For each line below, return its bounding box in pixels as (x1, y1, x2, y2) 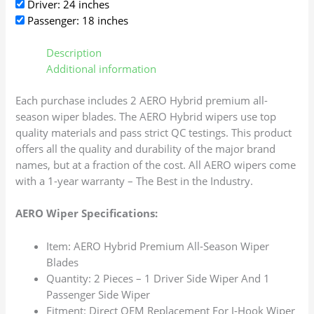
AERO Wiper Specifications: (15, 206, 158, 221)
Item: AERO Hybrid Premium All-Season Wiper (46, 238, 270, 253)
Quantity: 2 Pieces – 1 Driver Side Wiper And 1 (46, 271, 271, 285)
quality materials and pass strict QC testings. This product (15, 125, 292, 140)
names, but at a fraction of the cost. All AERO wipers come (15, 158, 296, 172)
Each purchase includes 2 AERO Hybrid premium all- (15, 93, 268, 108)
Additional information (46, 62, 157, 76)
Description (46, 46, 102, 60)
